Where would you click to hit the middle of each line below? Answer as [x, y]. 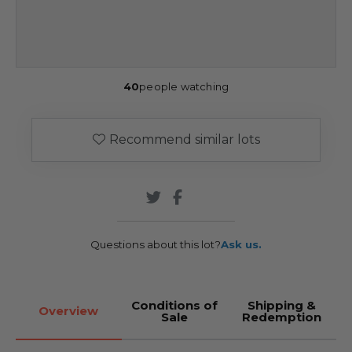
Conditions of [174, 305]
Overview [69, 311]
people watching [184, 86]
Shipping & [282, 305]
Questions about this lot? [156, 244]
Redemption [282, 317]
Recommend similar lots [184, 139]
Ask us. [241, 244]
